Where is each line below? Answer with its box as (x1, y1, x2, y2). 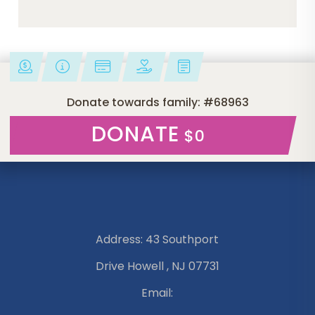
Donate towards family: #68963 (66, 94, 249, 111)
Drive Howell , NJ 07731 (95, 258, 219, 275)
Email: (141, 285, 174, 302)
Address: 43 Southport (96, 231, 219, 248)
